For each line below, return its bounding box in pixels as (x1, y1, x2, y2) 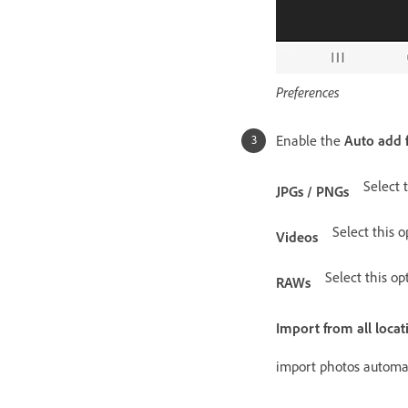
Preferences (276, 82, 340, 101)
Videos (276, 228, 318, 246)
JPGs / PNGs (276, 182, 349, 200)
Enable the (276, 131, 344, 149)
